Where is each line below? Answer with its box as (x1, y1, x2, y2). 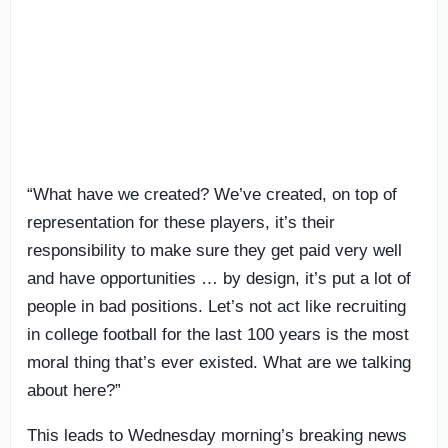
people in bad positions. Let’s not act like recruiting (27, 296, 406, 316)
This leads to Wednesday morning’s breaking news (27, 425, 407, 445)
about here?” (27, 380, 121, 400)
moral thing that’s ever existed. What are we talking (27, 352, 411, 372)
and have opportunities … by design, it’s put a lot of (27, 268, 411, 288)
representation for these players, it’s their (27, 212, 335, 232)
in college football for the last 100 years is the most (27, 324, 409, 344)
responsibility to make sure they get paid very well (27, 240, 402, 260)
